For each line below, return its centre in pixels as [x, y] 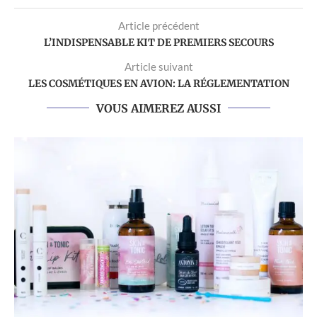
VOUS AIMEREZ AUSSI [158, 108]
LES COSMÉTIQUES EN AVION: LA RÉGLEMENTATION [158, 83]
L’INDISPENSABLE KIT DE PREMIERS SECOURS [158, 42]
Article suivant [158, 66]
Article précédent [158, 25]
